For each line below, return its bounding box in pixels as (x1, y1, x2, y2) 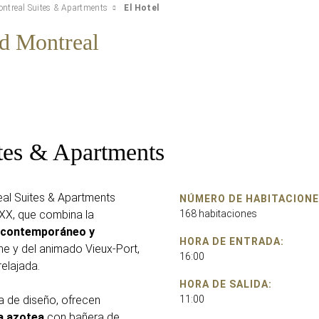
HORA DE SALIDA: (179, 278, 272, 290)
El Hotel (124, 2, 159, 13)
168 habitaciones (179, 207, 257, 219)
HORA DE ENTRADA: (179, 235, 284, 247)
